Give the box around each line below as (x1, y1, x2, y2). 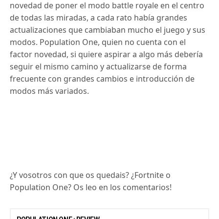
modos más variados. (10, 86, 89, 97)
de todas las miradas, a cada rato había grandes (10, 12, 188, 23)
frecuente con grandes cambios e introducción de (10, 73, 195, 85)
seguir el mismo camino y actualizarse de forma (10, 61, 187, 72)
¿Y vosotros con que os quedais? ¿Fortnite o (10, 170, 171, 181)
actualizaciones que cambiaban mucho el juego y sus (10, 24, 206, 36)
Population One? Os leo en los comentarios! (10, 182, 172, 193)
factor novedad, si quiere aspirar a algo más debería (10, 49, 203, 60)
